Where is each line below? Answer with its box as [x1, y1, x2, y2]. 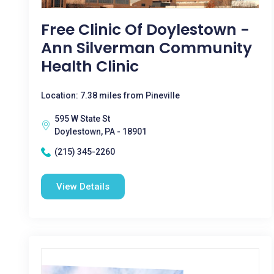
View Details [56, 181, 109, 192]
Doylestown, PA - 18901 [54, 127, 147, 136]
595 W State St [54, 114, 110, 124]
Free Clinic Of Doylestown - [41, 19, 250, 40]
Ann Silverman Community [41, 37, 252, 59]
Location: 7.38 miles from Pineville [41, 91, 180, 100]
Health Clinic [41, 56, 139, 77]
